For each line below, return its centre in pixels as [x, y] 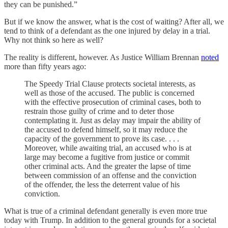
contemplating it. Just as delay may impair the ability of [112, 120]
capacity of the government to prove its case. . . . [102, 139]
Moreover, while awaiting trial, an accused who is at [108, 148]
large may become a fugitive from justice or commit [107, 157]
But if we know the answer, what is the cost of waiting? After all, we [114, 22]
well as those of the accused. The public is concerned [109, 93]
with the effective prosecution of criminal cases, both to [113, 102]
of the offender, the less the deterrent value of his [102, 184]
